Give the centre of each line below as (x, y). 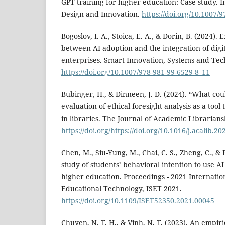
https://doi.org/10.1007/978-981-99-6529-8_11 (136, 72)
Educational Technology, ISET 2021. (122, 189)
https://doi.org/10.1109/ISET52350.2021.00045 (138, 201)
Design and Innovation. (101, 14)
